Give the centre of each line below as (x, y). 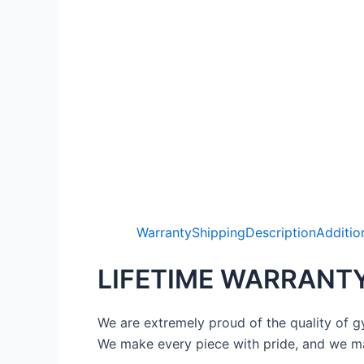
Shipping (219, 233)
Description (281, 233)
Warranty (164, 233)
